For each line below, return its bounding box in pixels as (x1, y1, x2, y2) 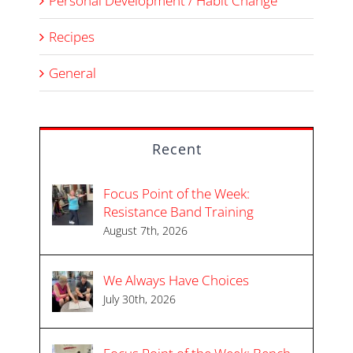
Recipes (49, 27, 95, 46)
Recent (151, 139, 202, 158)
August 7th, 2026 (103, 222, 188, 238)
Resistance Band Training (103, 202, 254, 221)
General (49, 63, 96, 82)
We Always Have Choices (103, 270, 249, 289)
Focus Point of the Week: (103, 184, 250, 203)
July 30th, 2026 (103, 291, 176, 307)
